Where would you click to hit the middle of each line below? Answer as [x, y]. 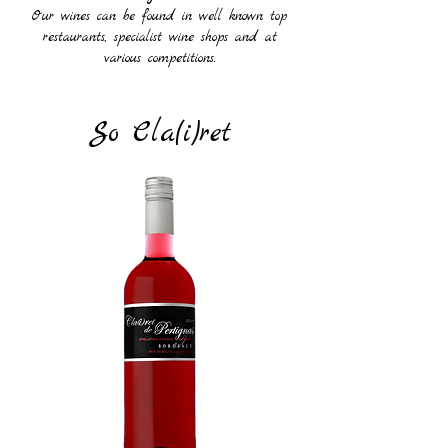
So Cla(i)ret [160, 134]
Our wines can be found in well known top [159, 16]
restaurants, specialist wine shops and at [159, 37]
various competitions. [159, 58]
